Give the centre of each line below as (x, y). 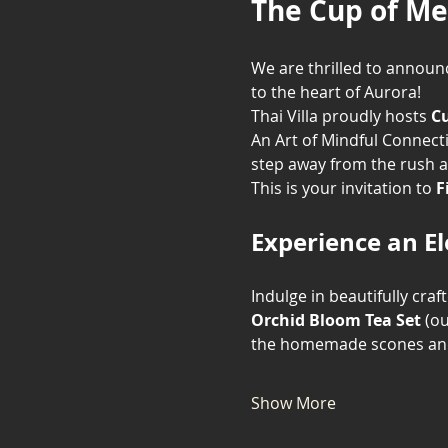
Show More (293, 403)
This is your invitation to (343, 188)
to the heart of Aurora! (335, 92)
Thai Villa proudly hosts (340, 116)
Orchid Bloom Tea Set (335, 320)
